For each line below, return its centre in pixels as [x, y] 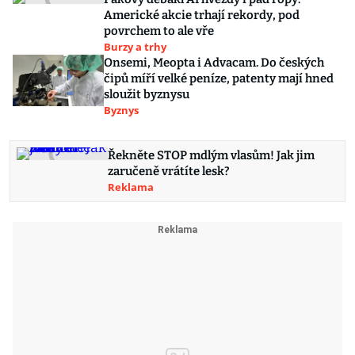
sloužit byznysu [147, 95]
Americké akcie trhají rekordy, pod [202, 15]
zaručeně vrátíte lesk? [169, 172]
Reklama [131, 187]
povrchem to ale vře [159, 31]
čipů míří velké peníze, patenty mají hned [219, 79]
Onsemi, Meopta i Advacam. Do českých [214, 63]
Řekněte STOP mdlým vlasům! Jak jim [211, 156]
